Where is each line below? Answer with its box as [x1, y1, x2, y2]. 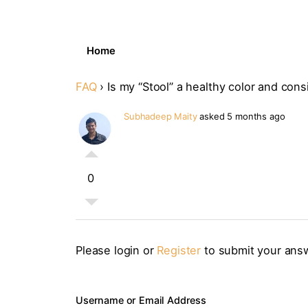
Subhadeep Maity [124, 110, 197, 122]
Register [157, 243, 201, 258]
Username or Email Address [76, 294, 206, 306]
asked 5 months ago [197, 110, 285, 122]
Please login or [76, 243, 157, 258]
